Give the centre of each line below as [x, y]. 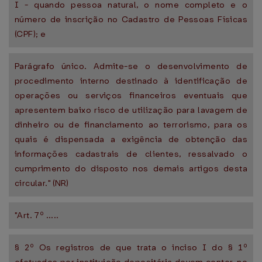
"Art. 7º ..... [37, 215]
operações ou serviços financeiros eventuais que [131, 95]
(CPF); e [30, 34]
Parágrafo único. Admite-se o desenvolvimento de [131, 66]
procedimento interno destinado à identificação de [131, 81]
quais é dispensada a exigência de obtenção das [131, 139]
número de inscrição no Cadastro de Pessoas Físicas [131, 19]
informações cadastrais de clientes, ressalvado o [131, 154]
